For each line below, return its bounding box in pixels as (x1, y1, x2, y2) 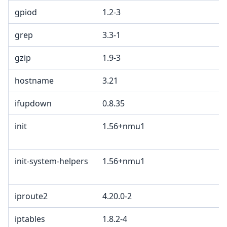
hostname (15, 75, 54, 87)
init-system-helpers (15, 156, 88, 167)
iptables (15, 213, 45, 225)
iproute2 (15, 191, 48, 202)
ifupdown (15, 98, 52, 109)
